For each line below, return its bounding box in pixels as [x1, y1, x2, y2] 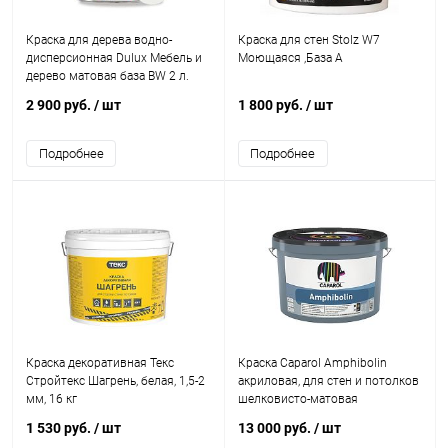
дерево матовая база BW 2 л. [26, 69, 189, 83]
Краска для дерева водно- [26, 33, 172, 47]
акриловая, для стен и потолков [237, 374, 419, 388]
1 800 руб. [237, 97, 306, 113]
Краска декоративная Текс [26, 356, 174, 370]
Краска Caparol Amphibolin [237, 356, 387, 370]
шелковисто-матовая [237, 392, 358, 406]
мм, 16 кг [26, 392, 77, 406]
